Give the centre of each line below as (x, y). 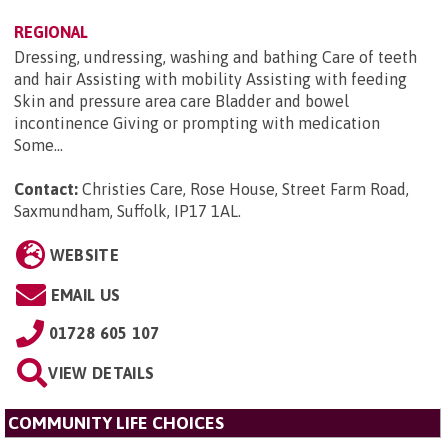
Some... (38, 144)
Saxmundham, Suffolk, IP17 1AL (126, 210)
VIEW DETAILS (101, 372)
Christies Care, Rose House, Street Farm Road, (245, 188)
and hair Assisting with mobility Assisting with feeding (210, 78)
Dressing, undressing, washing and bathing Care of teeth (215, 56)
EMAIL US (85, 294)
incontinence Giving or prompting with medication (197, 122)
